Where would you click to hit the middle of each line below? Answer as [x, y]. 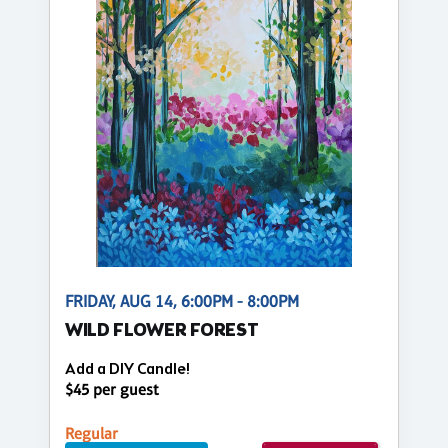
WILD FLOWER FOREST [162, 331]
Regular [91, 433]
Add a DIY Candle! [127, 369]
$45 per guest [112, 389]
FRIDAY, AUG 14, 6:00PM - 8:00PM [182, 301]
